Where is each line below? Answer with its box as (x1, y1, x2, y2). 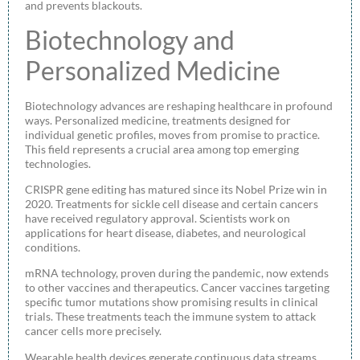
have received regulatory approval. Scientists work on (25, 211, 290, 225)
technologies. (25, 156, 91, 170)
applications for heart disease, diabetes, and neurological (25, 225, 306, 239)
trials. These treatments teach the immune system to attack (25, 309, 316, 324)
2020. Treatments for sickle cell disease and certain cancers (25, 196, 318, 211)
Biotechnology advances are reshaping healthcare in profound (25, 98, 333, 112)
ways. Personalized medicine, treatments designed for (25, 112, 291, 127)
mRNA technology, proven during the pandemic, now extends (25, 266, 329, 280)
